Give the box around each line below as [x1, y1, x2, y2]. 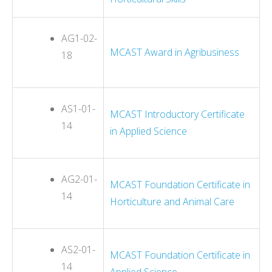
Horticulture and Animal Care [110, 194, 234, 208]
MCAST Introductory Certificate [110, 107, 245, 121]
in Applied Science [110, 124, 187, 138]
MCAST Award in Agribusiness [110, 45, 239, 59]
